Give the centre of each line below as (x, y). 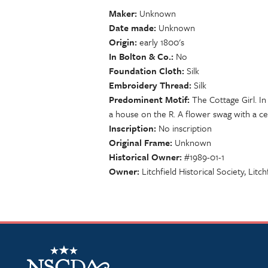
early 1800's (162, 42)
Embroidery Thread (149, 85)
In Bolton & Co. (140, 56)
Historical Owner (144, 157)
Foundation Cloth (145, 71)
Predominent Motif (148, 99)
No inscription (185, 128)
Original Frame (139, 142)
